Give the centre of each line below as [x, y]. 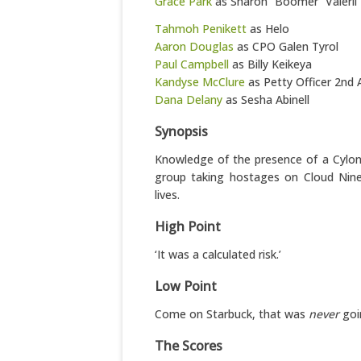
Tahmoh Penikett [201, 29]
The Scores [189, 346]
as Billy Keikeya [270, 64]
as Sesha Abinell [266, 100]
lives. [167, 195]
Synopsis [181, 131]
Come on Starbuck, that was [232, 314]
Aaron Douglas [194, 46]
